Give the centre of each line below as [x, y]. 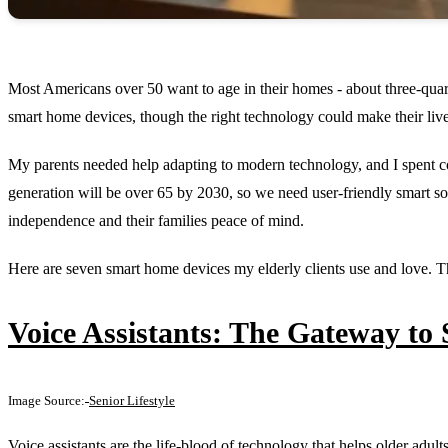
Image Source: [46, 400]
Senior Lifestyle [132, 400]
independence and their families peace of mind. [156, 220]
